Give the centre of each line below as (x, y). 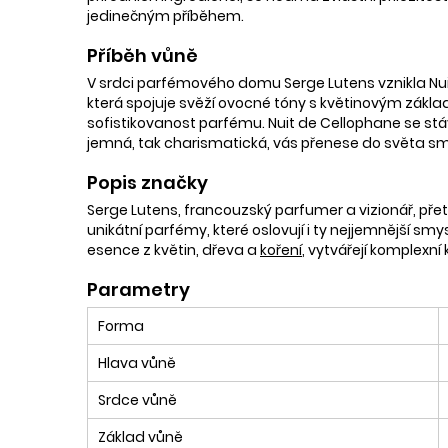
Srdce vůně (137, 399)
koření (281, 249)
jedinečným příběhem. (165, 15)
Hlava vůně (137, 362)
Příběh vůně (142, 55)
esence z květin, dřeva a (173, 249)
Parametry (138, 289)
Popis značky (147, 182)
